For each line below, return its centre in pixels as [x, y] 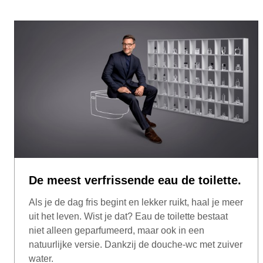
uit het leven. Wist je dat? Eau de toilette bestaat [128, 216]
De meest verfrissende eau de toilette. [135, 180]
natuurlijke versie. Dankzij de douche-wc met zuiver [136, 244]
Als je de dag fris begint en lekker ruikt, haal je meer [136, 202]
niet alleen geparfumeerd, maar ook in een [117, 230]
